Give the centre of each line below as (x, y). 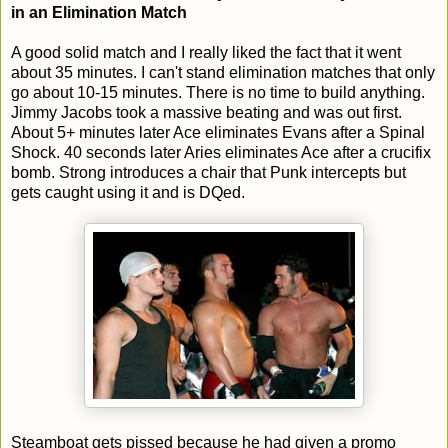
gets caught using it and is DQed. (128, 192)
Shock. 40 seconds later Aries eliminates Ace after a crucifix (221, 152)
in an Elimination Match (99, 12)
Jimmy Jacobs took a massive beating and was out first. (206, 112)
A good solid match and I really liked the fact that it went (206, 52)
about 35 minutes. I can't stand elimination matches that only (223, 72)
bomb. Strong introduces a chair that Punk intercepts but (208, 172)
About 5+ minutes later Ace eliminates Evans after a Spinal (218, 132)
